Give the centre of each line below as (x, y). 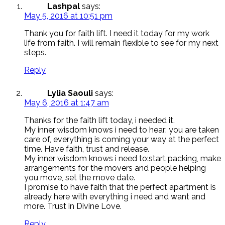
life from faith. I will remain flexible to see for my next (121, 43)
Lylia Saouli (70, 93)
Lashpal (64, 6)
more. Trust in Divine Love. (73, 206)
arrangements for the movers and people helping (115, 168)
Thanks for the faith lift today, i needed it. (99, 120)
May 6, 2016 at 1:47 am (67, 102)
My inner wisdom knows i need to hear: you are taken (122, 130)
